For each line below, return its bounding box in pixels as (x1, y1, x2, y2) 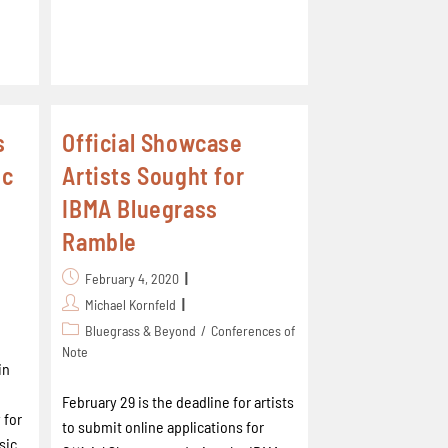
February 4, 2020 (85, 270, 180, 287)
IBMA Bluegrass (62, 194, 218, 223)
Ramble (62, 227, 137, 256)
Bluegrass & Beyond (85, 322, 197, 339)
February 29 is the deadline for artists (62, 392, 295, 411)
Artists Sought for (62, 161, 245, 190)
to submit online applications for (62, 417, 265, 436)
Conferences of (211, 322, 296, 339)
